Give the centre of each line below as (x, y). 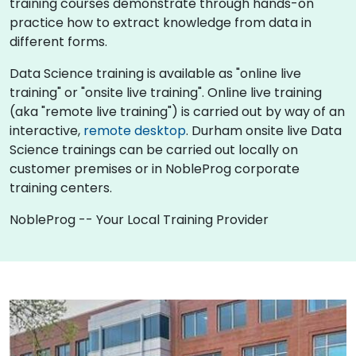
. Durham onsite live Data (264, 130)
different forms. (58, 41)
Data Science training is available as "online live (155, 73)
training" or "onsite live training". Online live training (166, 92)
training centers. (61, 188)
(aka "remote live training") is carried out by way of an (177, 111)
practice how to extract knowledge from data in (161, 22)
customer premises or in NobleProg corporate (155, 168)
